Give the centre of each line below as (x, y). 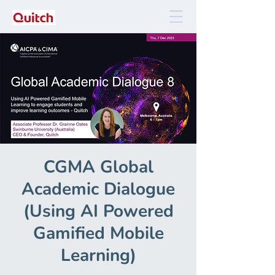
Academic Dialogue (98, 189)
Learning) (98, 255)
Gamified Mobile (98, 233)
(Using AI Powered (98, 211)
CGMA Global (98, 167)
